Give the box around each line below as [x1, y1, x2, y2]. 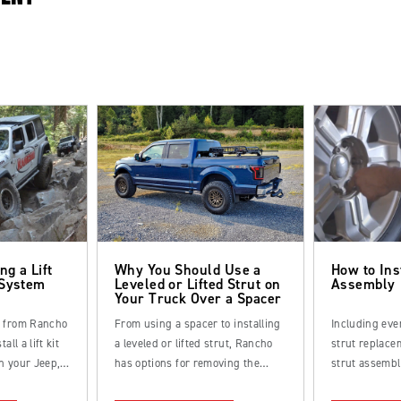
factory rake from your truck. [114, 375, 260, 391]
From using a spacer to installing [114, 316, 281, 332]
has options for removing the [114, 355, 260, 371]
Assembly [330, 274, 396, 294]
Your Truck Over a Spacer [114, 288, 282, 308]
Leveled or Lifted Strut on [114, 274, 281, 294]
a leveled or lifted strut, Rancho [114, 336, 273, 352]
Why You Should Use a [114, 260, 261, 279]
